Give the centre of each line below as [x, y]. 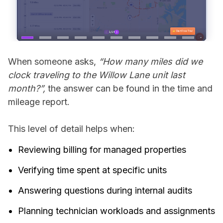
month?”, [28, 89]
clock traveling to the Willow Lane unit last [97, 75]
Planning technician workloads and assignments [116, 211]
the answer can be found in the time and [130, 89]
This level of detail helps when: [71, 129]
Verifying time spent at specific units [92, 170]
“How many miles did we [149, 62]
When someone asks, [52, 62]
